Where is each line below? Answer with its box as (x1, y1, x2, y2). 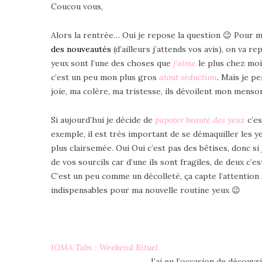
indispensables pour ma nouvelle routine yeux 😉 (51, 184, 240, 195)
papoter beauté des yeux (155, 114, 245, 125)
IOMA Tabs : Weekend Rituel (51, 242, 158, 253)
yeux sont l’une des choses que (51, 57, 173, 68)
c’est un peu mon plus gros (51, 71, 159, 82)
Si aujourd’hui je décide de (51, 114, 155, 125)
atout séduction (159, 71, 217, 82)
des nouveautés (51, 43, 113, 54)
